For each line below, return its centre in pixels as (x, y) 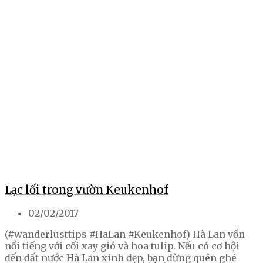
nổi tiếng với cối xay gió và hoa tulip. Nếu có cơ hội (122, 246)
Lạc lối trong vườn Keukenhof (87, 190)
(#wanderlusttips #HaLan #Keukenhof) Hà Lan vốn (125, 235)
